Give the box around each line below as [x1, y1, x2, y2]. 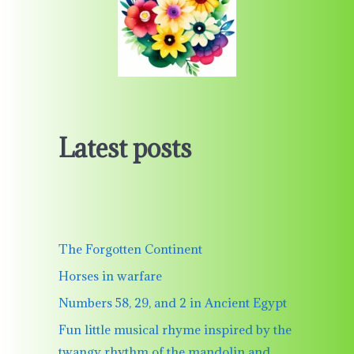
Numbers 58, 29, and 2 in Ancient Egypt [58, 294, 287, 311]
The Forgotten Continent [58, 240, 202, 257]
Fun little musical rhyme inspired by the [58, 321, 292, 337]
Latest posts [58, 131, 191, 164]
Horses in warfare [58, 267, 162, 284]
